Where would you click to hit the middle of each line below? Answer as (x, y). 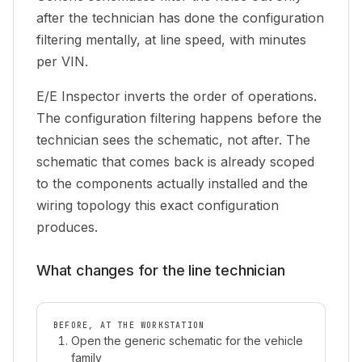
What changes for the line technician (161, 270)
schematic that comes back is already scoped (175, 162)
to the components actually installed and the (172, 183)
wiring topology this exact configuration (158, 205)
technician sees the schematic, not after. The (173, 140)
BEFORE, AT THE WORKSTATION (129, 325)
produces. (67, 227)
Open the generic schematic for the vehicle (187, 341)
